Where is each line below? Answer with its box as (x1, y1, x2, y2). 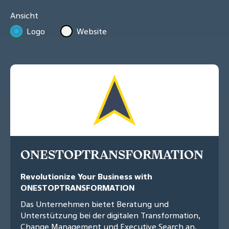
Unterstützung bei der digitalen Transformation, (20, 210, 200, 221)
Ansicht (10, 9, 38, 21)
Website (77, 26, 107, 37)
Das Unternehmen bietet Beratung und (20, 198, 169, 210)
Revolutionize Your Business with (20, 171, 152, 182)
